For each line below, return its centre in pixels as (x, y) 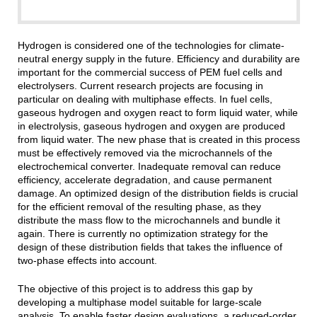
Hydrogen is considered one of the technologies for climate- (151, 46)
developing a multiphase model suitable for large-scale (139, 302)
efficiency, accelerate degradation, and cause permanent (144, 180)
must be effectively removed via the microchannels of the (145, 153)
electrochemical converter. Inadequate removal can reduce (149, 167)
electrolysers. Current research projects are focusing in (140, 86)
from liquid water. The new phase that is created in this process (158, 140)
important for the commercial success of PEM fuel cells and (150, 73)
